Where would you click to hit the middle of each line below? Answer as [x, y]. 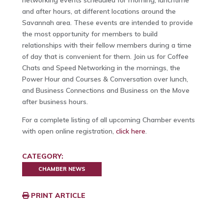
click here [130, 131]
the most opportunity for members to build [90, 34]
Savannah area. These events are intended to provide [107, 23]
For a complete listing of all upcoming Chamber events [108, 120]
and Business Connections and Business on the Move [106, 91]
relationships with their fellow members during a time [107, 45]
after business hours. [55, 102]
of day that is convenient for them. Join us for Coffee [105, 57]
